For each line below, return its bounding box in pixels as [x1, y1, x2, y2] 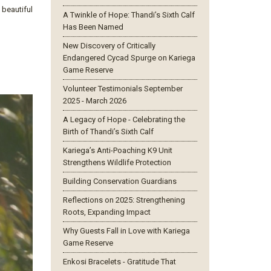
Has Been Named [62, 22, 123, 31]
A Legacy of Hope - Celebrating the [62, 115, 185, 124]
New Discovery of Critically [62, 41, 155, 50]
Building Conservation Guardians [62, 177, 177, 186]
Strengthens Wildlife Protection [62, 158, 171, 167]
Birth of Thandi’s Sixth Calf [62, 127, 154, 136]
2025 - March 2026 [62, 96, 126, 105]
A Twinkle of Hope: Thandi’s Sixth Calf [62, 10, 195, 19]
